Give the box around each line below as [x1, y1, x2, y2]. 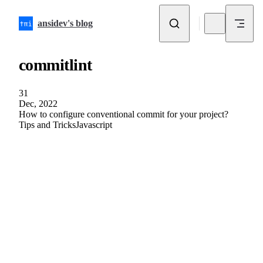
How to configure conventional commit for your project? [19, 109, 228, 119]
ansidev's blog [38, 18, 93, 28]
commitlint [19, 55, 92, 74]
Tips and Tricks [19, 119, 76, 130]
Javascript [76, 119, 112, 130]
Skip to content [14, 9, 60, 18]
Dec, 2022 [19, 98, 58, 109]
